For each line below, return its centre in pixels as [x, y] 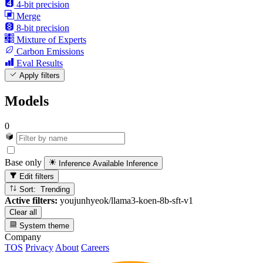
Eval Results [40, 63]
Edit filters [36, 176]
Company [23, 237]
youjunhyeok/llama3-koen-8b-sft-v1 [125, 201]
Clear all [23, 213]
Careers [95, 247]
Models [27, 101]
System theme [43, 225]
